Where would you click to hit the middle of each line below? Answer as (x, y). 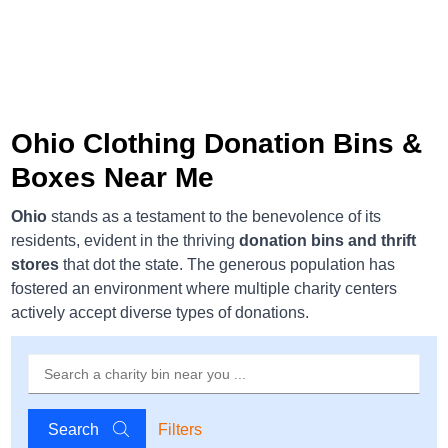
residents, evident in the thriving (123, 240)
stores (35, 264)
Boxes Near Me (113, 177)
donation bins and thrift (326, 240)
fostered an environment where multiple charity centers (204, 288)
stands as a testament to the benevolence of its (214, 216)
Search (76, 430)
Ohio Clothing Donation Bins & (217, 143)
